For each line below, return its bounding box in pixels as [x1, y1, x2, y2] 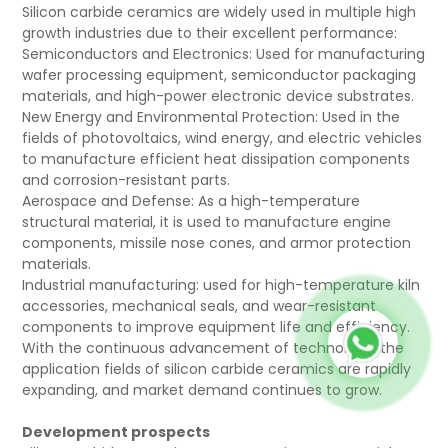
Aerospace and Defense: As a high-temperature [22, 191, 361, 211]
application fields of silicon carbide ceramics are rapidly [22, 359, 412, 379]
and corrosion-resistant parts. [22, 170, 231, 190]
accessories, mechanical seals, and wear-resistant [22, 296, 377, 316]
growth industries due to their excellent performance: [22, 23, 398, 43]
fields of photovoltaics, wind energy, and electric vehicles [22, 128, 423, 148]
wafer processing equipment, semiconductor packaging [22, 65, 417, 85]
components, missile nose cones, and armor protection [22, 233, 412, 253]
